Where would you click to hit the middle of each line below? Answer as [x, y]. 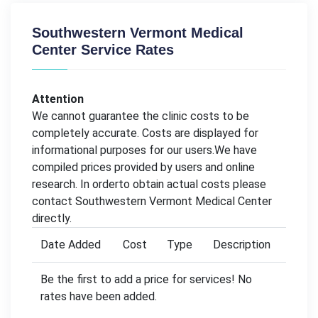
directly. [52, 219]
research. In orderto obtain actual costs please [149, 185]
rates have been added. [99, 297]
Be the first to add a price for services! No [146, 280]
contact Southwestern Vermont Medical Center [152, 202]
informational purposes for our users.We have [144, 150]
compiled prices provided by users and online [143, 168]
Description [242, 245]
